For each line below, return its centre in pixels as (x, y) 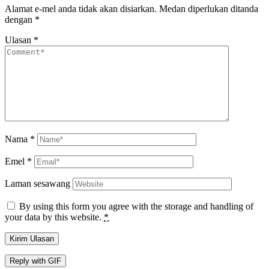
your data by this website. (54, 217)
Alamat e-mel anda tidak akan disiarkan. (81, 9)
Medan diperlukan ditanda (209, 9)
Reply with (29, 261)
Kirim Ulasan (32, 239)
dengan (20, 20)
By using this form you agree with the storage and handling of (136, 207)
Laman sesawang (38, 184)
